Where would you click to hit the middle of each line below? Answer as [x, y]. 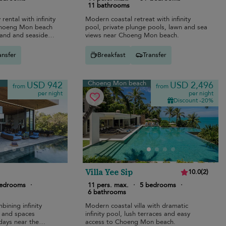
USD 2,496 [191, 85]
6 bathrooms [107, 192]
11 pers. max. [108, 185]
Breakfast [112, 55]
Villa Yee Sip [109, 172]
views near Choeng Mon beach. [132, 35]
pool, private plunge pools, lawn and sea [147, 27]
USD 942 [45, 85]
